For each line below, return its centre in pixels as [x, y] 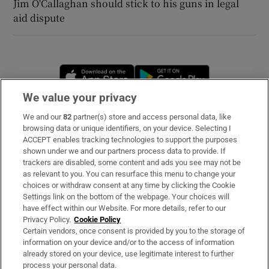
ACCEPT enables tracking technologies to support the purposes [130, 140]
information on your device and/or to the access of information [129, 242]
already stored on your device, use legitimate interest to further [128, 254]
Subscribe [35, 124]
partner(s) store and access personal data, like [152, 117]
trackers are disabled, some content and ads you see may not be [132, 162]
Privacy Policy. [47, 219]
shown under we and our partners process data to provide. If [125, 151]
